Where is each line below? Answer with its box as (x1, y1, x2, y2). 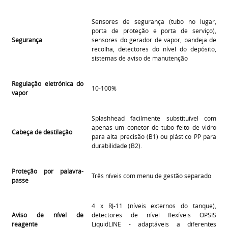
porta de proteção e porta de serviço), (92, 26, 216, 35)
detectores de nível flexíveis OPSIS (92, 210, 216, 219)
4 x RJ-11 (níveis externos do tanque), (92, 201, 216, 210)
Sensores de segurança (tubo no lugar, (92, 17, 216, 25)
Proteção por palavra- (12, 166, 83, 175)
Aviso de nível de (12, 210, 83, 219)
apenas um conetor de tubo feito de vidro (92, 123, 216, 131)
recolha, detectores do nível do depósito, (92, 44, 216, 53)
